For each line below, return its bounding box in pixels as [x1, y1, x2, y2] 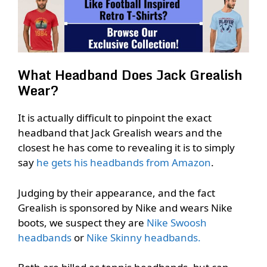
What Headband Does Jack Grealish [18, 64, 243, 86]
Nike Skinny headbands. [86, 230, 201, 244]
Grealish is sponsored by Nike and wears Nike [18, 200, 232, 215]
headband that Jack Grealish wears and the [18, 126, 222, 140]
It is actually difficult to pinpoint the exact [18, 111, 212, 125]
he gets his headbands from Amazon [36, 156, 211, 170]
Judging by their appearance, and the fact [18, 185, 215, 200]
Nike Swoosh [147, 215, 207, 229]
